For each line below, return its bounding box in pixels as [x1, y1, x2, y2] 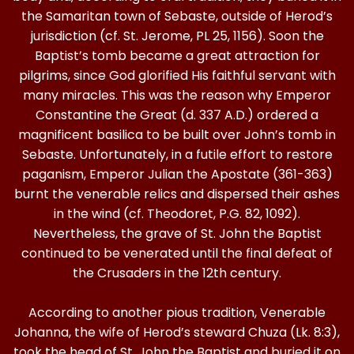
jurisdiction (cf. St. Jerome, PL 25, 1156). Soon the [30, 27, 324, 45]
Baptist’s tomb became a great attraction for [34, 47, 320, 65]
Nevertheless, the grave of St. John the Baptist [32, 224, 322, 243]
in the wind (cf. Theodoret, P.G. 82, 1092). [54, 205, 300, 223]
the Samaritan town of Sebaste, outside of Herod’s [21, 7, 333, 25]
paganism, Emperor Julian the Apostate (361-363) [21, 165, 333, 183]
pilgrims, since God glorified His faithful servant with [18, 66, 336, 85]
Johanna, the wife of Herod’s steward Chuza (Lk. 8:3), [14, 323, 340, 341]
